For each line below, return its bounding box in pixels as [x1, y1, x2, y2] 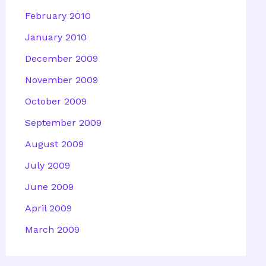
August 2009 [25, 138, 84, 150]
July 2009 [25, 159, 70, 171]
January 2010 [25, 31, 87, 43]
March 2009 [25, 223, 80, 235]
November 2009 [25, 74, 98, 85]
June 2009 [25, 180, 74, 192]
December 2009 [25, 52, 98, 64]
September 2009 [25, 116, 102, 128]
